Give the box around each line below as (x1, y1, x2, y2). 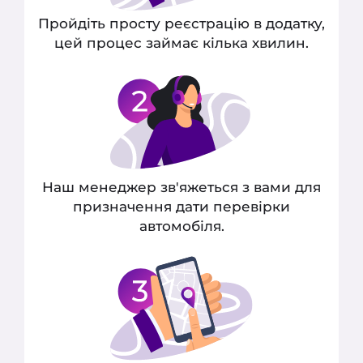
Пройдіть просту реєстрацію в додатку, (38, 13, 325, 32)
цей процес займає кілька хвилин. (54, 32, 309, 51)
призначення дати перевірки (73, 197, 290, 216)
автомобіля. (139, 216, 224, 235)
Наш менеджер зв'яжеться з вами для (42, 177, 321, 196)
